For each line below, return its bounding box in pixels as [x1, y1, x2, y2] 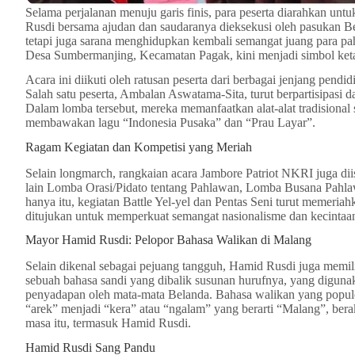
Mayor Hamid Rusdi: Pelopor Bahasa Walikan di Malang [25, 233, 311, 247]
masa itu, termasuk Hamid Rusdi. [25, 316, 191, 330]
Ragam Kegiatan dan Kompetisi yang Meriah [25, 139, 252, 154]
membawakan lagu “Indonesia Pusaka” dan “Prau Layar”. [25, 116, 315, 130]
